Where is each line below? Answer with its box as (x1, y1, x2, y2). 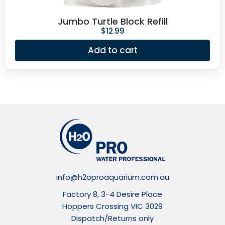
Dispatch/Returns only (71, 212, 154, 223)
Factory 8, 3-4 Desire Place (63, 188, 162, 199)
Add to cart (87, 44, 138, 56)
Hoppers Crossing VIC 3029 (62, 200, 163, 211)
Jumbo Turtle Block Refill (57, 15, 168, 28)
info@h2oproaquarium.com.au (56, 171, 169, 182)
